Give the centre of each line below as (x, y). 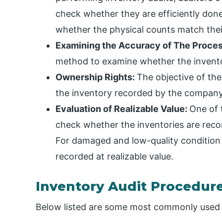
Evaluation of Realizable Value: (122, 109)
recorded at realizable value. (114, 156)
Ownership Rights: (96, 77)
